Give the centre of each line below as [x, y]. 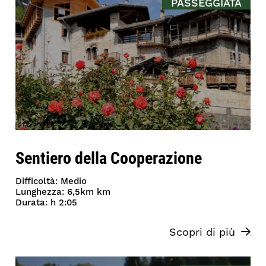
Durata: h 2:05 [47, 203]
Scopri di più [202, 233]
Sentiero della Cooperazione [109, 158]
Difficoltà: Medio [51, 182]
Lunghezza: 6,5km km [63, 192]
